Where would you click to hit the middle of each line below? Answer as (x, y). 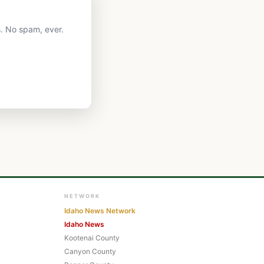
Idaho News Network (100, 211)
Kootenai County (92, 238)
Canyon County (90, 252)
